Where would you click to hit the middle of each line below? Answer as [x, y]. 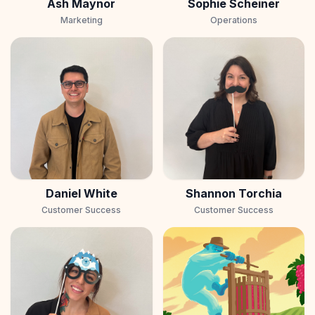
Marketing [81, 20]
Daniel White [81, 193]
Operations [233, 20]
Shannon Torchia [233, 193]
